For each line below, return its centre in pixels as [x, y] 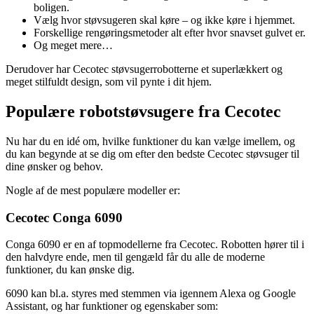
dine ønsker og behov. [54, 166]
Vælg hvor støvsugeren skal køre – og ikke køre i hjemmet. [164, 20]
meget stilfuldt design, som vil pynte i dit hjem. [109, 82]
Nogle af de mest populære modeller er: [93, 190]
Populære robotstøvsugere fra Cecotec [143, 111]
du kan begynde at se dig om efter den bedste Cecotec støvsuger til [152, 153]
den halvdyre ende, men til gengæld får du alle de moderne [135, 257]
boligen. [52, 8]
